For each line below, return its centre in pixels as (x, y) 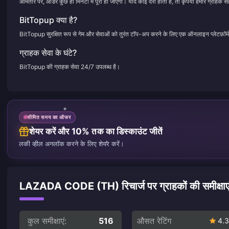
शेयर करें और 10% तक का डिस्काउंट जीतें (96, 131)
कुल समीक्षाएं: (47, 221)
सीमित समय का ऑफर (49, 117)
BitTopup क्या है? (48, 20)
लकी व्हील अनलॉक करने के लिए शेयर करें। (72, 143)
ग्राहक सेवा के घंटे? (48, 53)
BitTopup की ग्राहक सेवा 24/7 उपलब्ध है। (70, 67)
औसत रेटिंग (154, 221)
